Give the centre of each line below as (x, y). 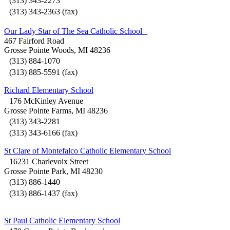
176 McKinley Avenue (44, 101)
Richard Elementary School (49, 90)
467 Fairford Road (34, 41)
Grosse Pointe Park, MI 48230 (53, 171)
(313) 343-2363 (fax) (41, 12)
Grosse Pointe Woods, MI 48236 (57, 50)
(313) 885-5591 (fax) (41, 72)
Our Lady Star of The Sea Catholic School (76, 31)
